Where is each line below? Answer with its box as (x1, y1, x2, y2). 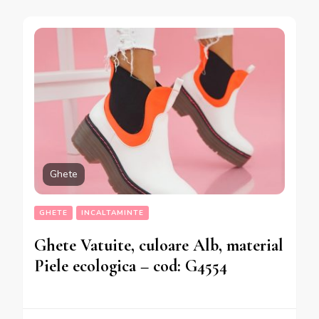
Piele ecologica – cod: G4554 (34, 256, 227, 277)
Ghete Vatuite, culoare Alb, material (34, 235, 283, 256)
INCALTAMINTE (81, 208, 144, 219)
